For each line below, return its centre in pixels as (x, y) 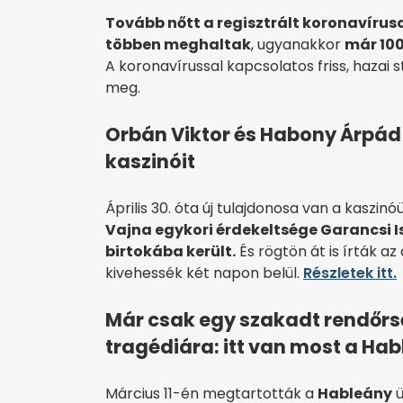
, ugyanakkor (298, 44)
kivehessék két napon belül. (204, 273)
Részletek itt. (350, 273)
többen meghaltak (178, 44)
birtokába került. (170, 251)
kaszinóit (150, 161)
